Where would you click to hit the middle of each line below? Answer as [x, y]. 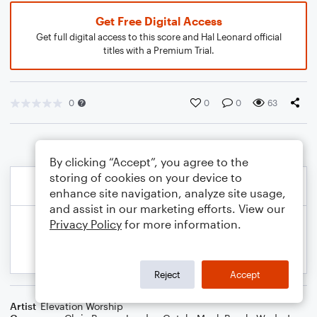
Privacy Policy [86, 224]
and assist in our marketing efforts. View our [167, 208]
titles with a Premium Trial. [158, 50]
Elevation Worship [82, 306]
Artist [23, 306]
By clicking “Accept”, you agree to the [149, 162]
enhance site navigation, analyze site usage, [168, 193]
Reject [167, 274]
